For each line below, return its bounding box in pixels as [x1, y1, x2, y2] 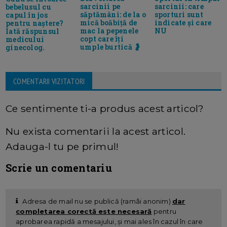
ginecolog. [6, 42, 45, 52]
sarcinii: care [154, 2, 204, 12]
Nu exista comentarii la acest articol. [6, 125, 186, 137]
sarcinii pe [80, 2, 121, 12]
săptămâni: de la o [80, 10, 146, 20]
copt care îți [80, 34, 124, 44]
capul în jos [6, 10, 48, 20]
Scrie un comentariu [6, 161, 112, 174]
